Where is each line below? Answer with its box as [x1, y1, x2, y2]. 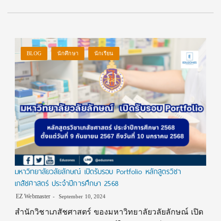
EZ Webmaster [16, 192, 51, 200]
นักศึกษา [57, 50, 78, 57]
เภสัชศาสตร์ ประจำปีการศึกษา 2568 [15, 177, 118, 190]
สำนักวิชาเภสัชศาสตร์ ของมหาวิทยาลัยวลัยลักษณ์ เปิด [15, 207, 203, 216]
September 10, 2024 [57, 193, 106, 199]
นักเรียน [94, 50, 114, 57]
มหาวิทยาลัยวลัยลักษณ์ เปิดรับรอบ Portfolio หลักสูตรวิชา [15, 165, 182, 178]
